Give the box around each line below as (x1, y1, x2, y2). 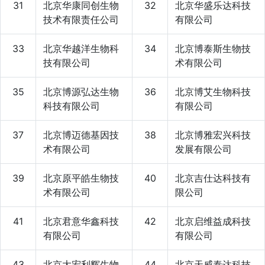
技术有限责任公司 (43, 13, 119, 25)
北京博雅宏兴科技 (175, 128, 251, 141)
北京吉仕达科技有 (175, 172, 251, 184)
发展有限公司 (175, 143, 232, 155)
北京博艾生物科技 (175, 85, 251, 98)
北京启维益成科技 (175, 215, 251, 227)
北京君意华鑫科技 (43, 215, 119, 227)
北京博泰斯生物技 (175, 42, 251, 54)
